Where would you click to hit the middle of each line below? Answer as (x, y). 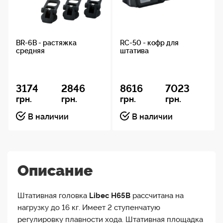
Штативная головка (53, 196)
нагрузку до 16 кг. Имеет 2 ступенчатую (89, 208)
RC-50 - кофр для (149, 43)
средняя (30, 51)
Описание (55, 171)
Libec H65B (110, 196)
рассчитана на (157, 196)
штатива (134, 51)
